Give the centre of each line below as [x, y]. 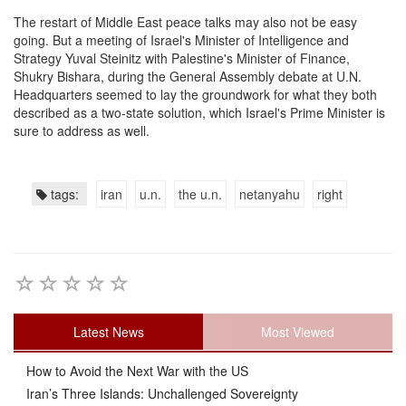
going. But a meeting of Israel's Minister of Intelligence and [181, 40]
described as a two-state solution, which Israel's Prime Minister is [199, 113]
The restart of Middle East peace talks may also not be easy [185, 22]
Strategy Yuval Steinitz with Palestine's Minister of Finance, [182, 58]
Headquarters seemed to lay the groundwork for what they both [195, 95]
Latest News [108, 331]
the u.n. [200, 194]
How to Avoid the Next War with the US [135, 370]
